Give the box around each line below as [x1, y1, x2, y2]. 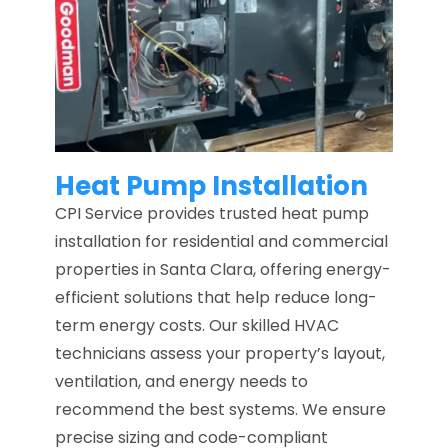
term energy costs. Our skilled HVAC [55, 314, 339, 338]
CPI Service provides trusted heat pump [55, 202, 369, 226]
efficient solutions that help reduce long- [55, 286, 377, 310]
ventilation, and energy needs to [55, 370, 308, 394]
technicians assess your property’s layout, [55, 342, 385, 366]
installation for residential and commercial [55, 230, 388, 254]
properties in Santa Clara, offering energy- [55, 258, 391, 282]
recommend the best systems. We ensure [55, 398, 386, 422]
